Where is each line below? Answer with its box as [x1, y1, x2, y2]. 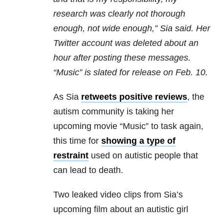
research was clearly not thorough [53, 9, 185, 19]
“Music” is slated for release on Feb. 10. [53, 67, 210, 78]
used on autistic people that [88, 151, 198, 161]
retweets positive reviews [81, 92, 187, 102]
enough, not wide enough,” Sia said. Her [53, 23, 210, 34]
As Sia [53, 92, 81, 102]
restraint [53, 151, 88, 161]
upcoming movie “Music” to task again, [53, 121, 203, 131]
